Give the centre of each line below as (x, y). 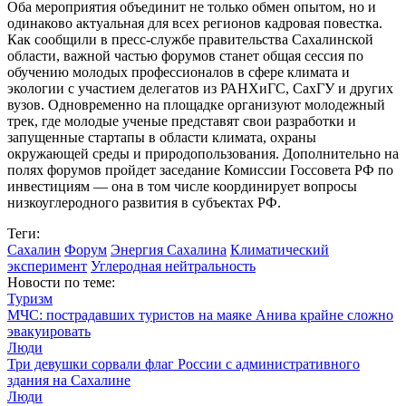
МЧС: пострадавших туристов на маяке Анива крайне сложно (200, 314)
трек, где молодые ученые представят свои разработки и (182, 121)
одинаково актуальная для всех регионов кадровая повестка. (195, 23)
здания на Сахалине (69, 380)
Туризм (30, 298)
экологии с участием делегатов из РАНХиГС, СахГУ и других (200, 88)
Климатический (280, 249)
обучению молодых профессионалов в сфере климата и (179, 72)
